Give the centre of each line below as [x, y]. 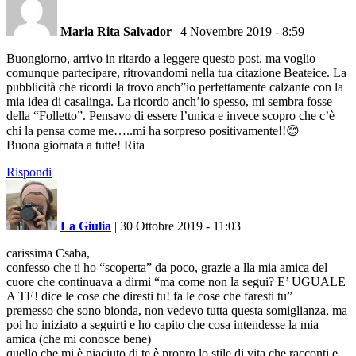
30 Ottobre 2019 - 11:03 [180, 226]
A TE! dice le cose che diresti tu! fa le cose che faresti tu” [149, 296]
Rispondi [29, 172]
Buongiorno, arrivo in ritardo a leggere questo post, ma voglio [161, 58]
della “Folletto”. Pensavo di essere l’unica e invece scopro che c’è [170, 115]
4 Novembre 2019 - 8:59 [242, 31]
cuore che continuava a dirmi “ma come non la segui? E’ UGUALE [176, 281]
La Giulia [86, 226]
